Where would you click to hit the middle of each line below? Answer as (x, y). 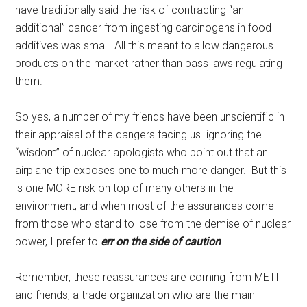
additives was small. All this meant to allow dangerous (145, 46)
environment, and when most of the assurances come (145, 206)
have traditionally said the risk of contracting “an (130, 10)
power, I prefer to (57, 242)
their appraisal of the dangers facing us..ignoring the (139, 135)
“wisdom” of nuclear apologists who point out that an (142, 152)
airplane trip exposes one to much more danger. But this (151, 170)
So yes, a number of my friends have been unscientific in (150, 117)
